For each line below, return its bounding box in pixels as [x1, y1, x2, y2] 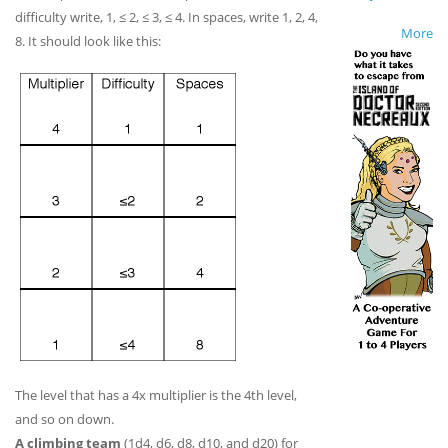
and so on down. [15, 409, 114, 428]
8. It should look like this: [15, 31, 161, 50]
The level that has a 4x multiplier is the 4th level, [15, 385, 297, 404]
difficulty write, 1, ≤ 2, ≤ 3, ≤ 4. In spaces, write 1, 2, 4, [15, 7, 318, 26]
